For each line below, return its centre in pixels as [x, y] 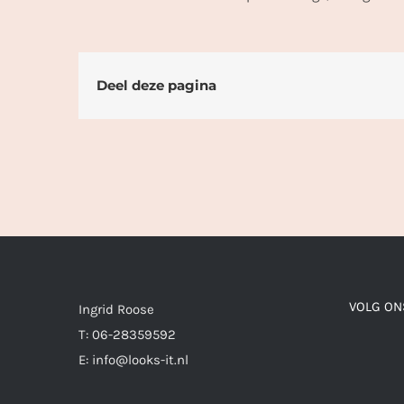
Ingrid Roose [116, 310]
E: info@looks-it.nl [133, 360]
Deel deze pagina [156, 86]
